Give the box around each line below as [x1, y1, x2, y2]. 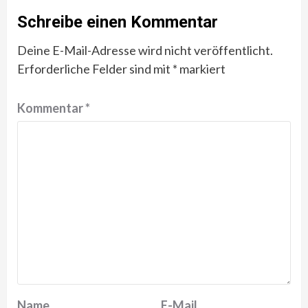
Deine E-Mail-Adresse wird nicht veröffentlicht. [17, 42, 273, 58]
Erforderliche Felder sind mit [17, 60, 173, 76]
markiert [177, 60, 225, 76]
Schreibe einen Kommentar [17, 12, 218, 32]
